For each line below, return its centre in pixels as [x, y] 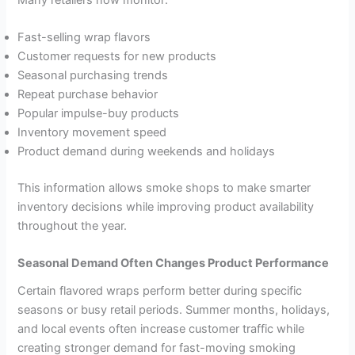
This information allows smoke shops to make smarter [164, 188]
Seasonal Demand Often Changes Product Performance [174, 263]
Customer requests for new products [117, 57]
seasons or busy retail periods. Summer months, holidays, [174, 309]
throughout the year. [73, 226]
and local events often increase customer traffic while [161, 328]
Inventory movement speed [92, 133]
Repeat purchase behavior [88, 95]
